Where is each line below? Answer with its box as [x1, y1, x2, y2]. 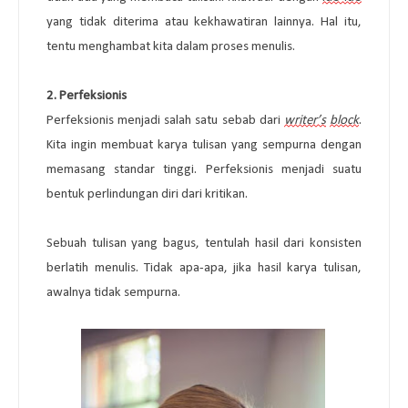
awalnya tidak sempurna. [46, 285, 180, 300]
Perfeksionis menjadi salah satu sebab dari [46, 113, 284, 127]
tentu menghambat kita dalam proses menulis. [46, 39, 295, 54]
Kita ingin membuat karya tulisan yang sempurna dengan [46, 138, 362, 152]
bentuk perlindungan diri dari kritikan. [46, 187, 248, 201]
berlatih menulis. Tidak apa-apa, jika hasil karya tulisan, [46, 260, 362, 275]
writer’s [283, 113, 326, 127]
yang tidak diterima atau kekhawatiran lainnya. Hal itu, [46, 15, 362, 29]
